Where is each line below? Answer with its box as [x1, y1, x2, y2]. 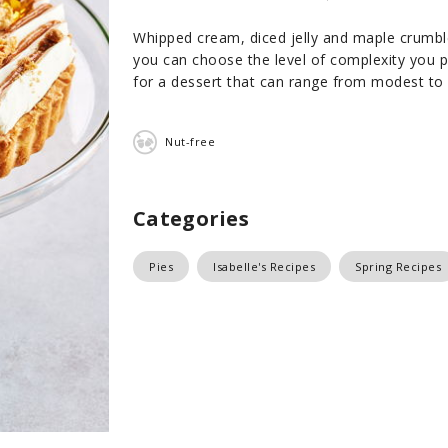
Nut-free [165, 133, 215, 149]
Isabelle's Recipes [213, 259, 315, 274]
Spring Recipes [355, 259, 441, 274]
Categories [133, 205, 249, 232]
